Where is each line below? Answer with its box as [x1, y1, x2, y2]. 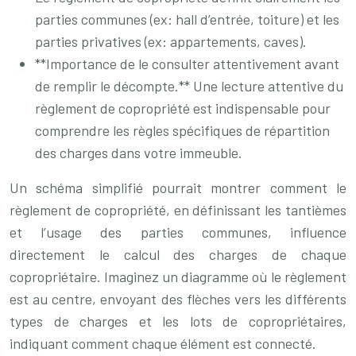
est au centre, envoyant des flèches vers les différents [10, 290, 346, 308]
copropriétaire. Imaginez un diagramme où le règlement [10, 268, 346, 285]
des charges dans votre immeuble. [35, 144, 242, 161]
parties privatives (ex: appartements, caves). [35, 33, 307, 50]
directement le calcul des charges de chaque [10, 246, 346, 263]
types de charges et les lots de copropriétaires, [10, 312, 346, 330]
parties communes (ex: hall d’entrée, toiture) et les [35, 10, 339, 28]
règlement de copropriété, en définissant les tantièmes [10, 201, 346, 219]
